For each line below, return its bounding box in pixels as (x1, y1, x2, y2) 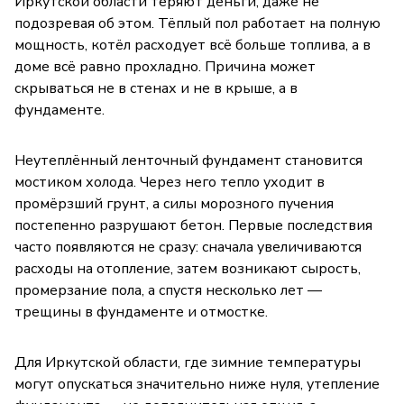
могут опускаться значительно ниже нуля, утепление (14, 373, 380, 394)
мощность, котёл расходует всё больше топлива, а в (14, 34, 371, 55)
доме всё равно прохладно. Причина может (14, 56, 316, 77)
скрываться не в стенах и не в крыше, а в (14, 78, 298, 98)
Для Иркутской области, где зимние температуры (14, 352, 361, 372)
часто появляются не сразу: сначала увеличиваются (14, 236, 362, 257)
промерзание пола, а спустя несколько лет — (14, 280, 322, 300)
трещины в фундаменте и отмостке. (14, 301, 268, 322)
